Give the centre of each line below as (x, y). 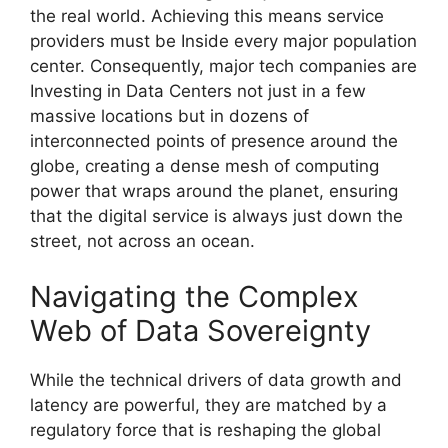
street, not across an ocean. (142, 241)
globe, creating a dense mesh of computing (204, 166)
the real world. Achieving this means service (207, 16)
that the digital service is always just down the (216, 216)
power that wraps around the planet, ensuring (214, 191)
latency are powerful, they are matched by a (208, 404)
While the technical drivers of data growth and (216, 379)
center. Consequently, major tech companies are (223, 66)
